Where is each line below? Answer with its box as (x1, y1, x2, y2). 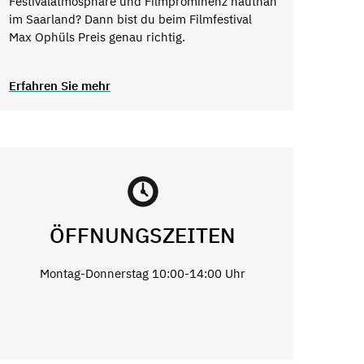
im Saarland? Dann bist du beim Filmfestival (8, 11, 252, 27)
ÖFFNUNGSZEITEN (50, 221, 236, 249)
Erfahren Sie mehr (8, 78, 110, 94)
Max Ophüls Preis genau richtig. (8, 28, 185, 45)
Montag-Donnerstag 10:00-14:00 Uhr (40, 265, 246, 281)
